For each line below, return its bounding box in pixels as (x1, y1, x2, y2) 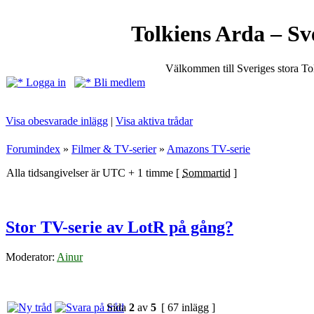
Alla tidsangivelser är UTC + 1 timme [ (6, 167, 182, 179)
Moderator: (6, 250, 57, 263)
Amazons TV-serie (167, 143, 250, 155)
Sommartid (182, 167, 231, 179)
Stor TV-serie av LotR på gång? (6, 217, 233, 236)
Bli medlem (91, 76, 145, 88)
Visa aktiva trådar (116, 115, 193, 127)
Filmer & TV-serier (71, 143, 156, 155)
